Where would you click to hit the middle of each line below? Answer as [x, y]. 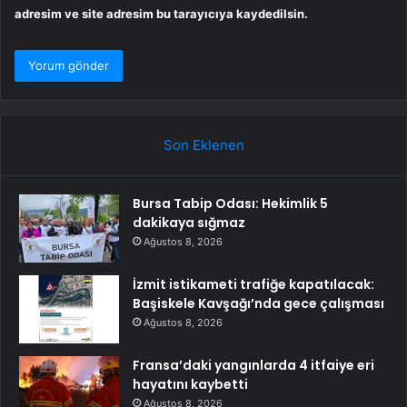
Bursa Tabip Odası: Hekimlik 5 [230, 204]
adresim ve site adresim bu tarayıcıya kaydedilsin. [161, 14]
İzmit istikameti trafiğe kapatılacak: [253, 285]
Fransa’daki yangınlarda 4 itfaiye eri [253, 366]
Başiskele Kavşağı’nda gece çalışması [258, 304]
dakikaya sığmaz [189, 223]
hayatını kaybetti [190, 385]
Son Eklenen [203, 145]
